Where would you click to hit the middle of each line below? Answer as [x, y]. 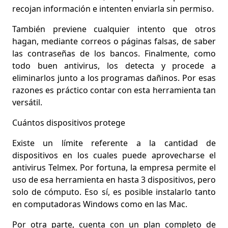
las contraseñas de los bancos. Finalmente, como [114, 53]
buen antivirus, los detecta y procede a [127, 65]
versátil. [27, 102]
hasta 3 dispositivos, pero [167, 179]
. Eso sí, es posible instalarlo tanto [148, 192]
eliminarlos [34, 78]
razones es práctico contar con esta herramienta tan [114, 90]
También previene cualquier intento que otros [114, 29]
